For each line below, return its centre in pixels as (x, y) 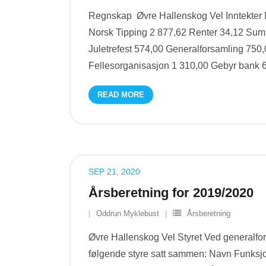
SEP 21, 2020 (114, 172)
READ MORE (121, 95)
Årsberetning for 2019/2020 (171, 193)
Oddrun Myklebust (128, 213)
